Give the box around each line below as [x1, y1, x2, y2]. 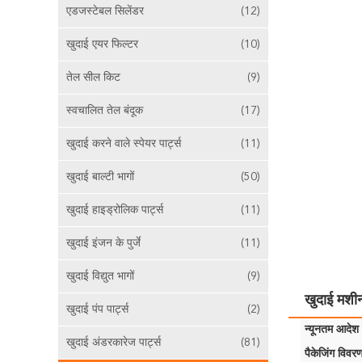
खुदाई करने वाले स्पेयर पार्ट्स [66, 138, 181, 149]
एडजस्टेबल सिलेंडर [66, 6, 144, 17]
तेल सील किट [66, 72, 120, 83]
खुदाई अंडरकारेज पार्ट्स [66, 337, 161, 348]
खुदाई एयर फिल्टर [66, 39, 138, 50]
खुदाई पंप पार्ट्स [66, 304, 128, 315]
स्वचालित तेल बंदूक [66, 105, 143, 116]
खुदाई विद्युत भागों [66, 271, 134, 282]
